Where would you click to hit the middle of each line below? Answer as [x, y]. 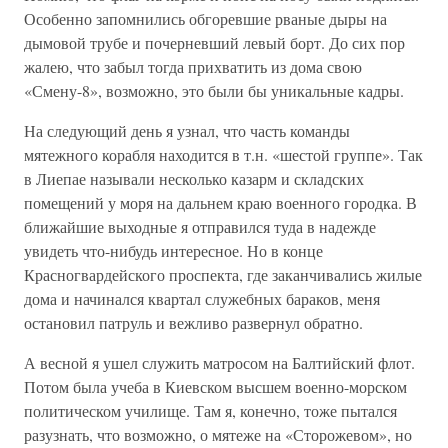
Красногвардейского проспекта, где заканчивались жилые [223, 274]
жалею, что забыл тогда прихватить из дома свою [193, 66]
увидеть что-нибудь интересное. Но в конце [173, 250]
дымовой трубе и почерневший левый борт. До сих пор [214, 42]
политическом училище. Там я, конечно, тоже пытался [210, 410]
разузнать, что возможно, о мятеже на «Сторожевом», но [218, 434]
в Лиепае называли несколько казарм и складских [194, 178]
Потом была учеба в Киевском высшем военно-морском [215, 386]
